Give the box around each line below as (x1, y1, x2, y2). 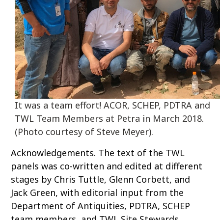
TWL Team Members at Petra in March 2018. (15, 112, 204, 125)
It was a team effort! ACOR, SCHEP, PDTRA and (15, 99, 211, 111)
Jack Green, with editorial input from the (11, 187, 184, 199)
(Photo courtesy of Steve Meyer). (15, 126, 154, 138)
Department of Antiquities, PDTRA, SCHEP (11, 200, 191, 212)
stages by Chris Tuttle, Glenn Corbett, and (11, 173, 191, 186)
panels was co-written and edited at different (11, 160, 203, 172)
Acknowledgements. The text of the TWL (11, 147, 185, 159)
